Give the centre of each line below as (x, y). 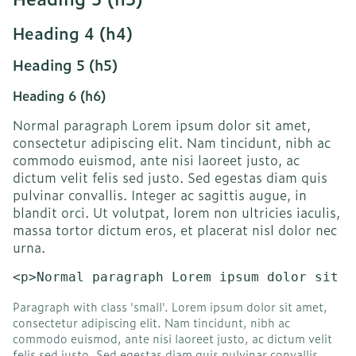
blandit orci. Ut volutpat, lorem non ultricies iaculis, (176, 212)
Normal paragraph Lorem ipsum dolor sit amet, (162, 125)
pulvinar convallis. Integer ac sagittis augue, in (160, 195)
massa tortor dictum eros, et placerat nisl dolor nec (175, 230)
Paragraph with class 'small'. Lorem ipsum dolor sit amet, (170, 306)
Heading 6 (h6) (59, 95)
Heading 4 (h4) (73, 33)
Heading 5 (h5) (65, 65)
